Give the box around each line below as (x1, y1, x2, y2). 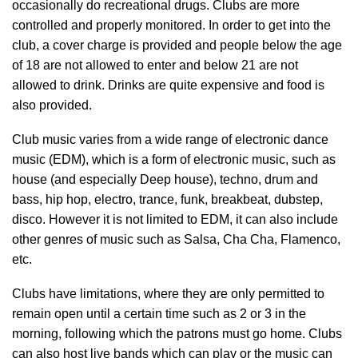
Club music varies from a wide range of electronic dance (12, 133, 328, 146)
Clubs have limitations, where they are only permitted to (12, 287, 324, 300)
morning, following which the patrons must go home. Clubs (12, 327, 342, 340)
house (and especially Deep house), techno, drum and (12, 173, 318, 186)
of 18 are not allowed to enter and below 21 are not (12, 58, 298, 72)
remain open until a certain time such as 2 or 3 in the (12, 307, 306, 320)
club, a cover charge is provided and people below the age (12, 38, 342, 52)
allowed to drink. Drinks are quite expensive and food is (12, 78, 324, 92)
